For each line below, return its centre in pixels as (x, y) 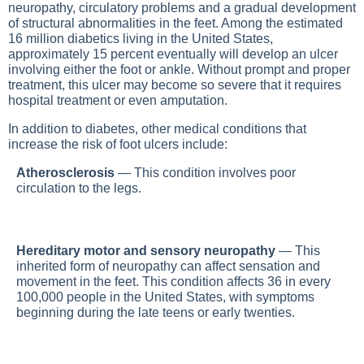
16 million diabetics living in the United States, (141, 39)
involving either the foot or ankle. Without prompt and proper (179, 69)
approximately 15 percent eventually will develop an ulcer (173, 54)
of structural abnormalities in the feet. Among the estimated (175, 23)
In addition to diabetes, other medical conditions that (157, 129)
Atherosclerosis (65, 173)
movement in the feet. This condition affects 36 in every (173, 282)
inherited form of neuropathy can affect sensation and (168, 266)
